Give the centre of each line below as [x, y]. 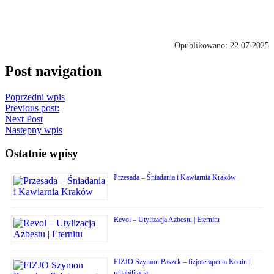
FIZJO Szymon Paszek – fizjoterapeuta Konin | [182, 262]
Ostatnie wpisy [42, 154]
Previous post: [32, 108]
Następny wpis [34, 130]
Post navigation [53, 71]
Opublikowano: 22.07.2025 [222, 45]
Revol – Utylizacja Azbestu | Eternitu [167, 220]
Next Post [24, 119]
